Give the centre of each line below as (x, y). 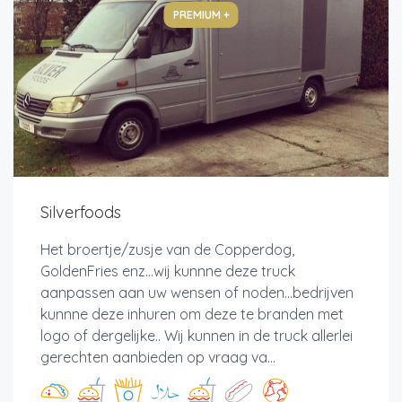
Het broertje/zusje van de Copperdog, (167, 250)
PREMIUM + (201, 15)
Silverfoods (81, 213)
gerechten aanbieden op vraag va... (158, 358)
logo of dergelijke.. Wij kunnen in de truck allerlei (197, 336)
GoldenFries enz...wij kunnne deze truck (168, 271)
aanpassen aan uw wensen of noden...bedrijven (197, 293)
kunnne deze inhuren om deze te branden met (192, 315)
